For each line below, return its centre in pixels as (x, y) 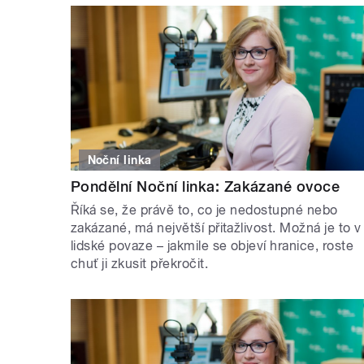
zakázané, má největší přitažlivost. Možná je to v (216, 227)
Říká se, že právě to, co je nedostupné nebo (204, 210)
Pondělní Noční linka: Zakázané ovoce (206, 186)
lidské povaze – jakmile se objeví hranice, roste (212, 245)
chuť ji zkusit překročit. (139, 263)
